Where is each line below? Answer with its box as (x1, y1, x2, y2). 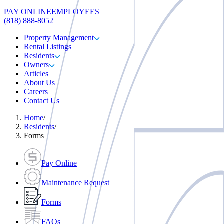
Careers (24, 87, 48, 96)
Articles (24, 69, 48, 78)
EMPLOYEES (51, 7, 99, 16)
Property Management (24, 33, 94, 42)
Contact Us (24, 96, 59, 105)
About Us (24, 78, 55, 87)
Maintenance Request (41, 178, 109, 187)
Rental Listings (24, 42, 71, 51)
